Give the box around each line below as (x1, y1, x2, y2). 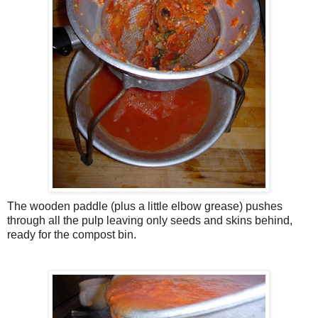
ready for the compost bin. (7, 228, 136, 241)
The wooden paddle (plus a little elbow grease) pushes (7, 199, 283, 212)
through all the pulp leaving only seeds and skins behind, (7, 214, 292, 226)
